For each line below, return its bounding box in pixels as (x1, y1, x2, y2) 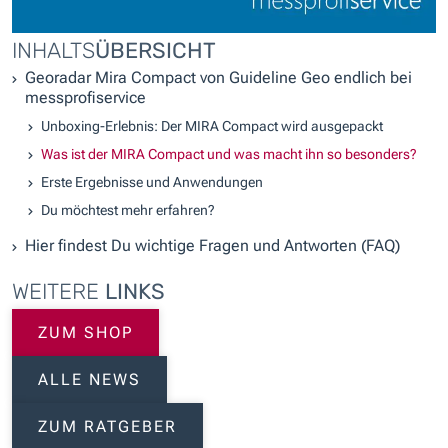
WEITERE (12, 279, 105, 304)
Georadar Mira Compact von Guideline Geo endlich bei (25, 68, 412, 87)
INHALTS (12, 38, 95, 63)
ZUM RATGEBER (38, 417, 177, 436)
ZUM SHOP (38, 323, 133, 342)
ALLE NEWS (38, 370, 141, 389)
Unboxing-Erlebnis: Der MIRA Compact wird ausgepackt (41, 118, 383, 134)
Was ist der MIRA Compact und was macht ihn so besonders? (41, 146, 417, 162)
